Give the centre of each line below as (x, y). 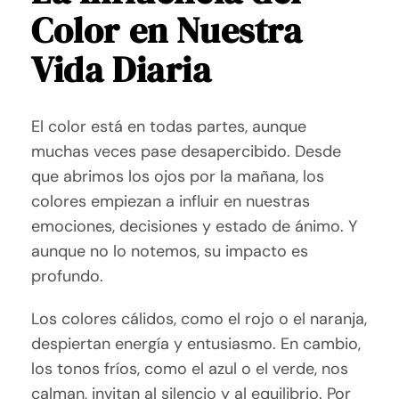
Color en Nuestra (167, 31)
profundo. (68, 277)
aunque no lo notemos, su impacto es (170, 252)
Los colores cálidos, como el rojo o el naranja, (199, 319)
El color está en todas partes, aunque (169, 127)
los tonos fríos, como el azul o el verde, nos (190, 369)
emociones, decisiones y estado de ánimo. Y (195, 227)
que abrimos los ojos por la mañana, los (178, 177)
